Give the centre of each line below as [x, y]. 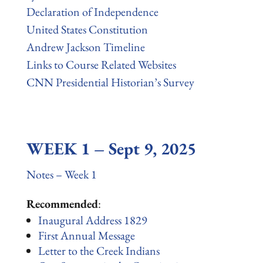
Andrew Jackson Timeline [85, 47]
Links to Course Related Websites [101, 65]
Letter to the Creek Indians [99, 251]
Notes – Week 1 [61, 174]
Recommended [62, 204]
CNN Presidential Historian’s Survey [110, 82]
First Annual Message [86, 235]
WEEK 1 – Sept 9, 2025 [111, 149]
